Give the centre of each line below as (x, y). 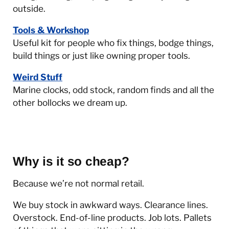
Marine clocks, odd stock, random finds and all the (113, 90)
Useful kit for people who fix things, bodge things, (113, 43)
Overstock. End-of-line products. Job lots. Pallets (112, 218)
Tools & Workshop (51, 30)
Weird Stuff (38, 77)
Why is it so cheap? (71, 162)
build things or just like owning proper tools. (101, 56)
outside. (29, 8)
